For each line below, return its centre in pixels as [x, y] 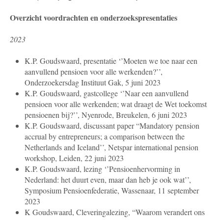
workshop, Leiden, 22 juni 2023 [74, 158]
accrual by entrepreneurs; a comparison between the [105, 137]
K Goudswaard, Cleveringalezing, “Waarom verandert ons [115, 212]
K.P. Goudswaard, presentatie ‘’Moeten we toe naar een [111, 61]
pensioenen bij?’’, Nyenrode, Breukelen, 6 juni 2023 [106, 115]
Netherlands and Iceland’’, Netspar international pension [111, 147]
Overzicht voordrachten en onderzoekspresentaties [94, 18]
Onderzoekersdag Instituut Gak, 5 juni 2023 [93, 82]
